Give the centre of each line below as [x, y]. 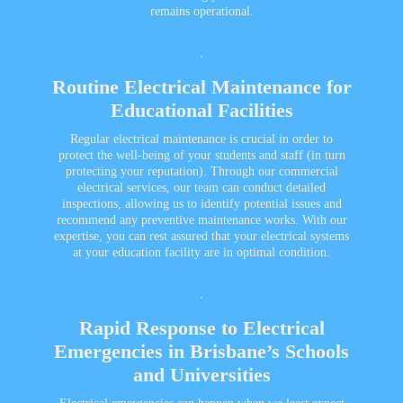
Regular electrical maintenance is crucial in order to [201, 139]
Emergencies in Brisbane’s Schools [201, 352]
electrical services [122, 188]
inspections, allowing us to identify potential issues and [201, 204]
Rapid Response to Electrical [201, 328]
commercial [308, 172]
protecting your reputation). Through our [172, 172]
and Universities [201, 375]
